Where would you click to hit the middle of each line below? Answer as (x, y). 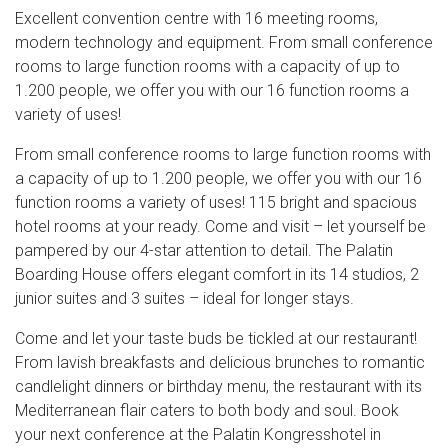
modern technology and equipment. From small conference (224, 42)
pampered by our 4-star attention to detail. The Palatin (204, 250)
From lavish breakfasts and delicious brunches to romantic (220, 362)
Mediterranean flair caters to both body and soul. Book (207, 410)
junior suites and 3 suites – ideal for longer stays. (184, 298)
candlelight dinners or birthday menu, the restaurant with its (218, 386)
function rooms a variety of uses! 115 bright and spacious (216, 202)
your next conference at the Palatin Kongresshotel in (198, 434)
